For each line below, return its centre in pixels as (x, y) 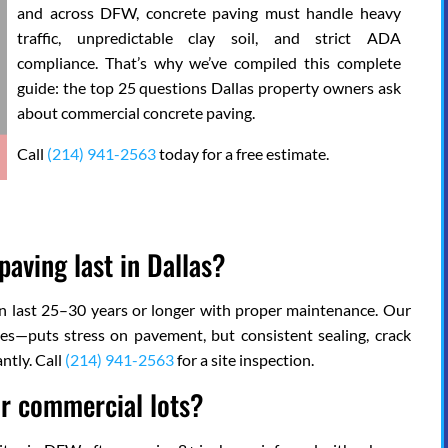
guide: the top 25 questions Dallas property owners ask (209, 88)
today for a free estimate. (243, 154)
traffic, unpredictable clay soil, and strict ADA (209, 38)
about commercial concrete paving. (136, 113)
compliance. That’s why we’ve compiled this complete (209, 63)
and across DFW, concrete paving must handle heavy (209, 13)
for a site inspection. (244, 360)
